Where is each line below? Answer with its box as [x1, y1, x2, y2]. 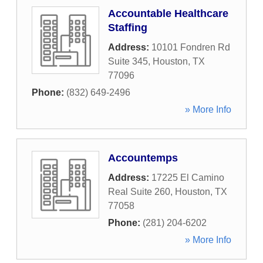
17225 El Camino [151, 173, 224, 183]
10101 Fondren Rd [151, 42, 230, 52]
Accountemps [108, 152, 178, 164]
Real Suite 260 [108, 187, 170, 197]
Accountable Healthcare [108, 8, 228, 19]
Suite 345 [108, 56, 148, 66]
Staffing [108, 22, 147, 33]
